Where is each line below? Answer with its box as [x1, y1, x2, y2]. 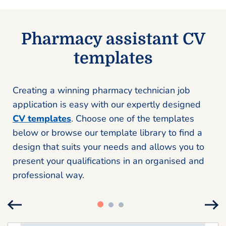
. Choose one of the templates [71, 112, 194, 125]
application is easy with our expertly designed [13, 98, 201, 111]
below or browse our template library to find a [13, 127, 202, 139]
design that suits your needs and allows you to [13, 141, 204, 153]
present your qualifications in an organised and [13, 155, 204, 167]
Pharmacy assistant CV [21, 30, 205, 49]
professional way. [13, 169, 84, 182]
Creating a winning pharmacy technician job [13, 84, 190, 97]
